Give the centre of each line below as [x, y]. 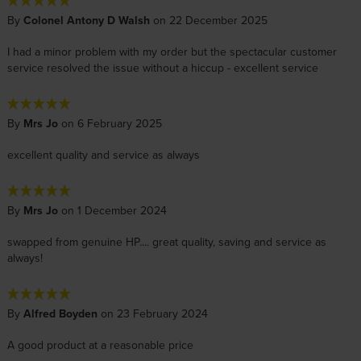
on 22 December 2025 [208, 21]
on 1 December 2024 [112, 211]
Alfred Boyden [60, 314]
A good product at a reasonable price [100, 345]
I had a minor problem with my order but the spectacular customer [172, 52]
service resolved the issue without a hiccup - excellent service [162, 68]
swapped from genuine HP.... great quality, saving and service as [166, 242]
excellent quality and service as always [103, 155]
